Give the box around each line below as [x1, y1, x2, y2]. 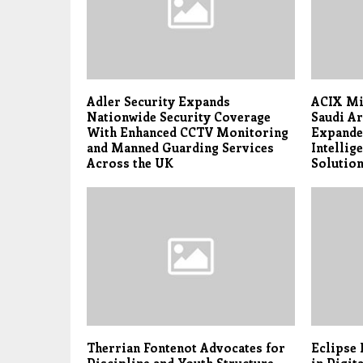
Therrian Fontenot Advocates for [87, 340, 285, 357]
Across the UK [87, 155, 173, 172]
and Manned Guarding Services [87, 139, 274, 156]
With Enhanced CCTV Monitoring [87, 124, 288, 141]
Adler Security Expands [87, 93, 230, 110]
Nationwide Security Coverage [87, 109, 271, 126]
